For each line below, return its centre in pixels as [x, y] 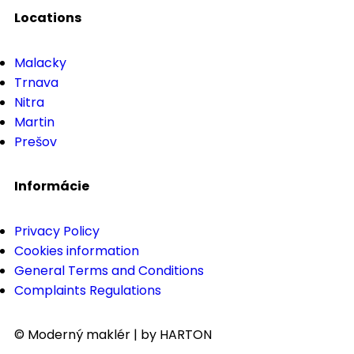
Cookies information [77, 250]
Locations [48, 17]
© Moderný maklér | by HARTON [113, 334]
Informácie [52, 186]
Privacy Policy [57, 231]
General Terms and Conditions [109, 270]
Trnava [36, 82]
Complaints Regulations [88, 290]
